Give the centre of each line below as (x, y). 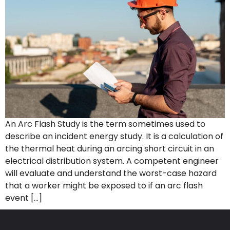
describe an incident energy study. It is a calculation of (114, 137)
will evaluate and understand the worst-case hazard (111, 174)
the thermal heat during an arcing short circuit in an (110, 149)
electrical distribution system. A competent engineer (112, 161)
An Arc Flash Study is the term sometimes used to (105, 124)
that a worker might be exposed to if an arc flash (104, 186)
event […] (24, 198)
